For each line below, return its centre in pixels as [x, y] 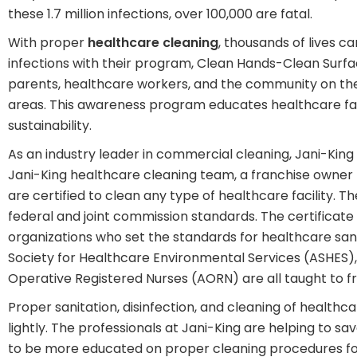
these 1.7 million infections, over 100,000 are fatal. [160, 14]
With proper [48, 42]
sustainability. [50, 125]
